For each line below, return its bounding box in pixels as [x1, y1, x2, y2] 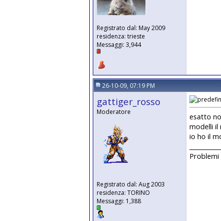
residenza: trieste [97, 32, 145, 40]
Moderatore [97, 108, 131, 116]
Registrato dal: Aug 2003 [97, 180, 165, 188]
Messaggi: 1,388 [97, 197, 141, 205]
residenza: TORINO [97, 188, 150, 197]
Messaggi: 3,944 [97, 40, 141, 49]
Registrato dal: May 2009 [97, 24, 165, 32]
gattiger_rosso [97, 95, 160, 108]
